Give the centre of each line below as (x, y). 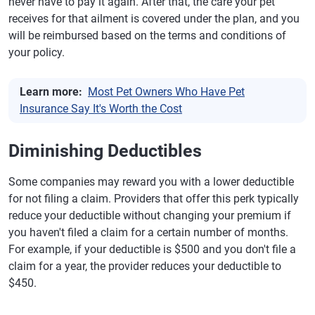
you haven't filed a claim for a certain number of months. (148, 232)
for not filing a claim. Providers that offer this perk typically (154, 199)
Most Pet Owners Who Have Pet (166, 92)
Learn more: (51, 92)
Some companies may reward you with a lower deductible (151, 182)
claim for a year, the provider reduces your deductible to (145, 266)
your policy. (37, 52)
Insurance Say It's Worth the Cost (101, 109)
